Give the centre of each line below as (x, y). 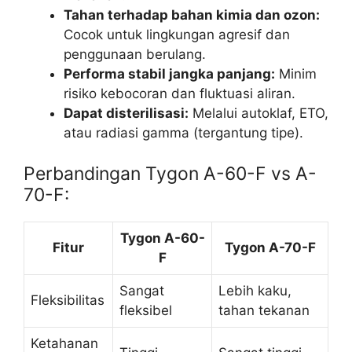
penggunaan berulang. (135, 55)
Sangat (142, 290)
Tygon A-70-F (270, 247)
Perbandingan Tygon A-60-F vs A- (170, 173)
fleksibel (146, 310)
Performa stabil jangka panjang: (169, 74)
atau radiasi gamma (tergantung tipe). (183, 133)
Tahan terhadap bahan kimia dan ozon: (192, 15)
